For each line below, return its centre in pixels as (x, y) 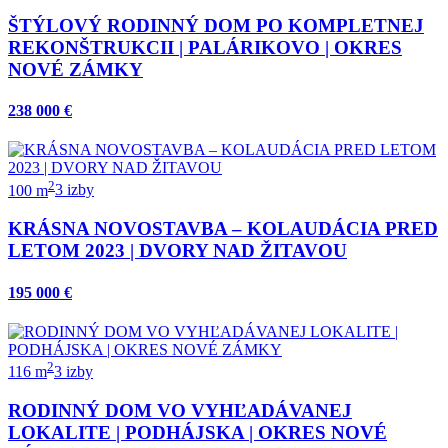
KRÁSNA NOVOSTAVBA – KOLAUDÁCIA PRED (223, 229)
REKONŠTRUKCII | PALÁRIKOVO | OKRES (205, 47)
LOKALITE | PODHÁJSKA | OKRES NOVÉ (197, 432)
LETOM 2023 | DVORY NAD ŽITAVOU (177, 251)
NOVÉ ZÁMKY (75, 69)
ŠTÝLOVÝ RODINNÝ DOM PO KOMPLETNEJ (216, 25)
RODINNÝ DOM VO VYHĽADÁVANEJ (180, 410)
